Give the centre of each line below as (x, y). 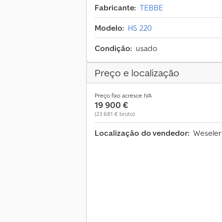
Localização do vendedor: (142, 133)
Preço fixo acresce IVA (123, 96)
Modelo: (109, 28)
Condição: (113, 48)
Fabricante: (115, 8)
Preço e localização (137, 73)
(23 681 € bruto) (115, 114)
